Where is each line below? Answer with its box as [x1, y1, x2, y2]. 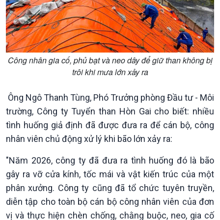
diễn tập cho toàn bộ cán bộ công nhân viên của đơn [6, 196, 214, 207]
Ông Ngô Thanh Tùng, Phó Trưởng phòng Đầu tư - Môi [6, 92, 214, 103]
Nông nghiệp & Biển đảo [116, 203, 203, 213]
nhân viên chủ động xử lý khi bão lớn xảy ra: [6, 134, 174, 144]
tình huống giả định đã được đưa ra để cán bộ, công [6, 120, 214, 130]
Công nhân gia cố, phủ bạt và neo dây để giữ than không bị [7, 55, 213, 66]
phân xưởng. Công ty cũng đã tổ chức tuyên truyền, [6, 183, 214, 193]
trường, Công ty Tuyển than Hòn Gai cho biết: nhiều [6, 106, 214, 116]
